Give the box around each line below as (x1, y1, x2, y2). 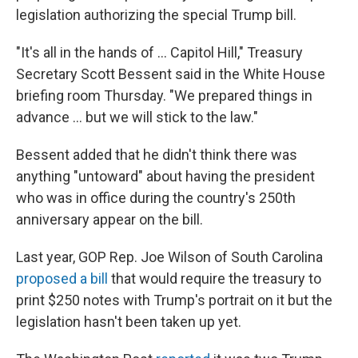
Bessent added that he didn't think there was (16, 146, 297, 163)
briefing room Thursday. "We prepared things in (16, 87, 312, 104)
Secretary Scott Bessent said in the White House (16, 66, 325, 82)
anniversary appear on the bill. (16, 211, 203, 228)
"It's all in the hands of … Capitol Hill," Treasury (16, 44, 303, 61)
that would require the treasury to (108, 270, 321, 287)
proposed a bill (16, 270, 108, 287)
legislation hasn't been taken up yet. (16, 313, 241, 330)
